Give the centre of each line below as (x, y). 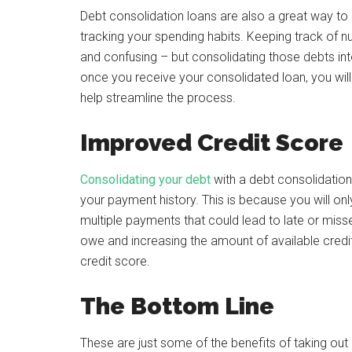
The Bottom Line (177, 306)
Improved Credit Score (212, 143)
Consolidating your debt (145, 180)
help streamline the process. (158, 98)
